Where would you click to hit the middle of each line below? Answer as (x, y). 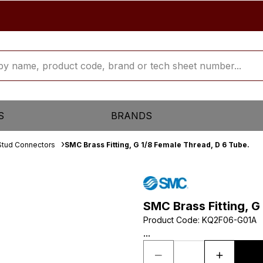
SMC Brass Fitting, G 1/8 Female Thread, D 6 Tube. (157, 145)
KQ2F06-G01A (229, 220)
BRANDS (131, 116)
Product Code (171, 220)
